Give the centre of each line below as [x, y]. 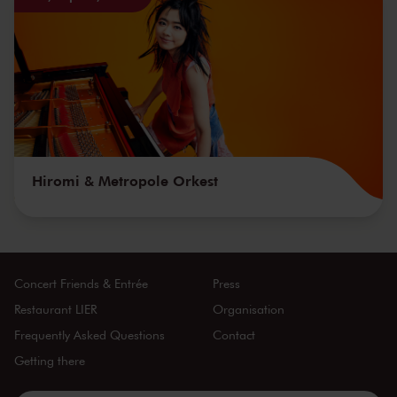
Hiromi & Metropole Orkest [125, 181]
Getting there [50, 361]
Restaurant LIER [55, 309]
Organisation [248, 309]
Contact [234, 335]
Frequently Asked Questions [90, 335]
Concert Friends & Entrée [81, 284]
